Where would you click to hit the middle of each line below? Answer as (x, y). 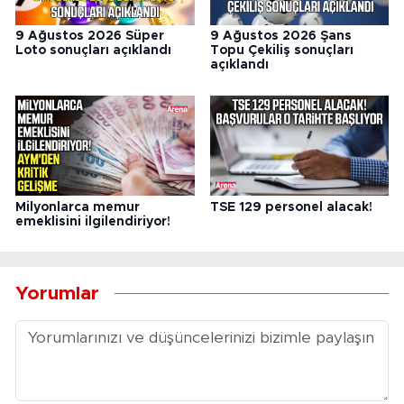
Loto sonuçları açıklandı (93, 51)
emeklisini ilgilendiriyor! (93, 221)
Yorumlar (57, 294)
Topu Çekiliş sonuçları (281, 51)
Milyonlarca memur (78, 207)
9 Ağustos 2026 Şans (280, 37)
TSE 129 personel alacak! (291, 207)
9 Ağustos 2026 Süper (90, 37)
